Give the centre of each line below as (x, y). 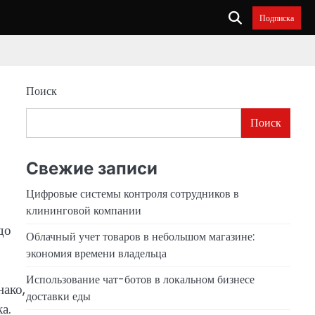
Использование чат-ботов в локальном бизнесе (140, 279)
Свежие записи (91, 168)
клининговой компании (83, 210)
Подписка (277, 18)
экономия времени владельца (96, 253)
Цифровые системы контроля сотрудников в (132, 193)
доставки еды (58, 296)
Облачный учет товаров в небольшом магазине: (140, 236)
